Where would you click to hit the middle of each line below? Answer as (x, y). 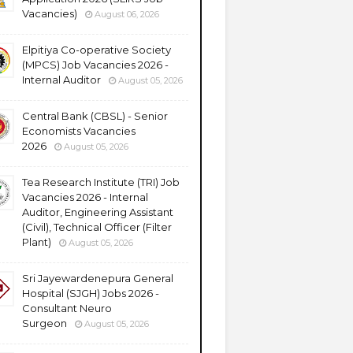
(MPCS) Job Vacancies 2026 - (95, 65)
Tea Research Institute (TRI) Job (101, 182)
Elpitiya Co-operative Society (97, 50)
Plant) (37, 242)
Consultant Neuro (67, 308)
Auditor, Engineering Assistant (98, 212)
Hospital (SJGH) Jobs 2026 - (91, 293)
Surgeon (45, 323)
